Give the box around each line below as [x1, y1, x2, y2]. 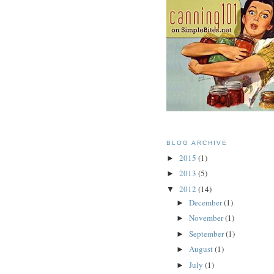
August [188, 243, 215, 255]
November [188, 212, 225, 224]
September [188, 228, 226, 239]
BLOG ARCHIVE [166, 139, 228, 147]
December [188, 196, 224, 208]
